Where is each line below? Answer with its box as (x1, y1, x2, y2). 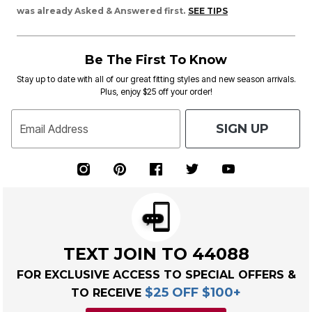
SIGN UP (216, 120, 270, 136)
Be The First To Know (85, 52, 227, 68)
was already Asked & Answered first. (17, 6, 185, 16)
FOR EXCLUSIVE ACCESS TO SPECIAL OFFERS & (16, 268, 296, 281)
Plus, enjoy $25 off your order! (100, 86, 212, 97)
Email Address (20, 121, 88, 136)
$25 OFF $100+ (145, 285, 241, 300)
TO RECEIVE (71, 286, 145, 299)
